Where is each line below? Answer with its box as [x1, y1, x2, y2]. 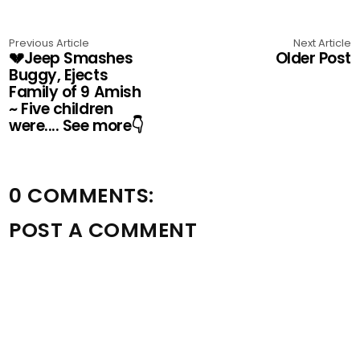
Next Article [292, 35, 351, 51]
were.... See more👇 [9, 115, 143, 137]
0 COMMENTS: [9, 182, 154, 211]
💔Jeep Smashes [9, 47, 133, 70]
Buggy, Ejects [9, 64, 108, 87]
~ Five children [9, 98, 113, 121]
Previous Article [9, 35, 90, 51]
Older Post [275, 47, 351, 70]
